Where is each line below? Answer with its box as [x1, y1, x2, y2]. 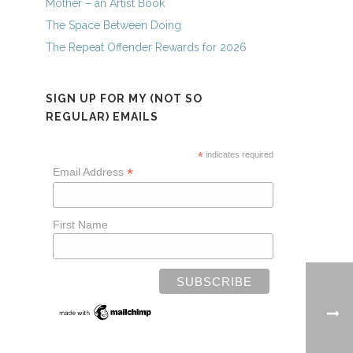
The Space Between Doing [46, 18, 182, 32]
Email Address [53, 165, 128, 178]
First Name [53, 217, 109, 231]
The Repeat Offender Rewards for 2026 [46, 40, 247, 54]
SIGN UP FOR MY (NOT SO [46, 91, 203, 105]
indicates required [203, 149, 273, 159]
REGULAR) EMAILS [46, 110, 159, 123]
